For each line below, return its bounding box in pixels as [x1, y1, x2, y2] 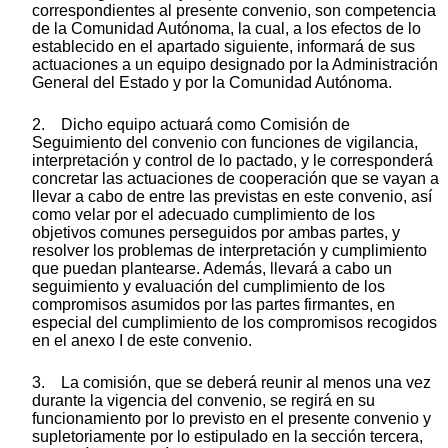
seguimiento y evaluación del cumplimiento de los [32, 277, 385, 295]
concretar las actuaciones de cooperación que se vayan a [32, 169, 439, 187]
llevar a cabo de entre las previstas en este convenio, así [32, 187, 432, 205]
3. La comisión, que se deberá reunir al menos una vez [32, 373, 431, 391]
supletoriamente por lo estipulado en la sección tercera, [32, 427, 423, 445]
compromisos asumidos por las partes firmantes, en [32, 295, 395, 313]
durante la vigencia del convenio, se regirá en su [32, 391, 375, 409]
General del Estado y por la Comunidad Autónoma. [32, 73, 392, 91]
